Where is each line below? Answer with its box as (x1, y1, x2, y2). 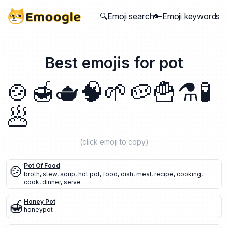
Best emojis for (45, 53, 159, 72)
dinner (42, 178, 61, 186)
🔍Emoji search (100, 11, 154, 21)
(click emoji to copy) (79, 137, 149, 146)
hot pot (78, 170, 100, 178)
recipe (154, 170, 174, 178)
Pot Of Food (24, 162, 60, 169)
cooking (177, 170, 201, 178)
